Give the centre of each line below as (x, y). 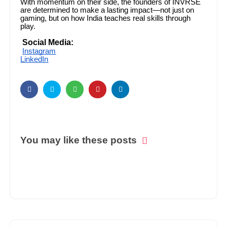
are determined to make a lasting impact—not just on (107, 10)
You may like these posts (79, 140)
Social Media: (48, 42)
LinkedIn (34, 59)
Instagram (39, 51)
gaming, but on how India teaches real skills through (106, 18)
